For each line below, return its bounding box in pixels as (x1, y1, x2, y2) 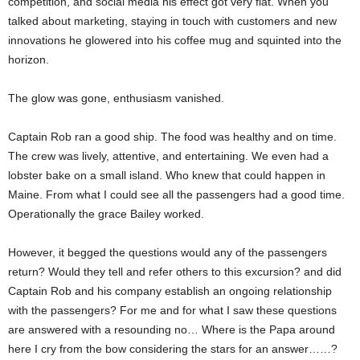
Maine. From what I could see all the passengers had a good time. (8, 188, 345, 201)
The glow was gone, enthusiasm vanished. (8, 92, 224, 104)
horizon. (8, 53, 49, 66)
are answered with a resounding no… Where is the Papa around (8, 323, 335, 336)
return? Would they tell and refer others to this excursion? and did (8, 265, 342, 278)
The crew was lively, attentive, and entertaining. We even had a (8, 149, 329, 162)
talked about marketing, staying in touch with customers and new (8, 14, 337, 27)
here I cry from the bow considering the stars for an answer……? (8, 342, 337, 355)
